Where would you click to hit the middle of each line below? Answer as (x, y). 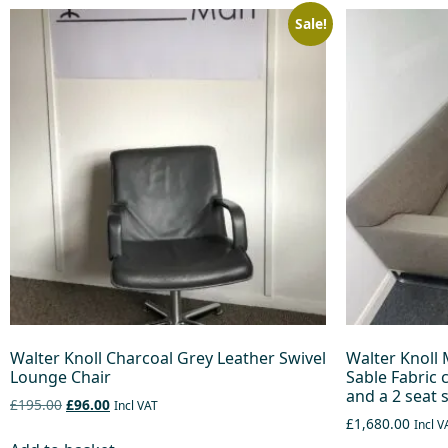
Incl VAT (136, 405)
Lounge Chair (60, 376)
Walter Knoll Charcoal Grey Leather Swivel (168, 357)
